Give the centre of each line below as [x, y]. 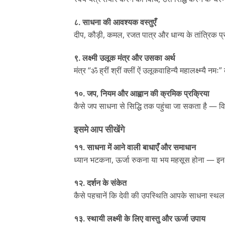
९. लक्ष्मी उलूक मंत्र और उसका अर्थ [125, 58]
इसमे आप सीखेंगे [99, 130]
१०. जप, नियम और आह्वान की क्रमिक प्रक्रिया [142, 93]
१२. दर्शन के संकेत [100, 183]
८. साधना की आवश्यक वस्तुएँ [115, 22]
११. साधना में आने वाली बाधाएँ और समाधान [135, 147]
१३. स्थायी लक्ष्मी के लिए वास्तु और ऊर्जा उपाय [140, 218]
